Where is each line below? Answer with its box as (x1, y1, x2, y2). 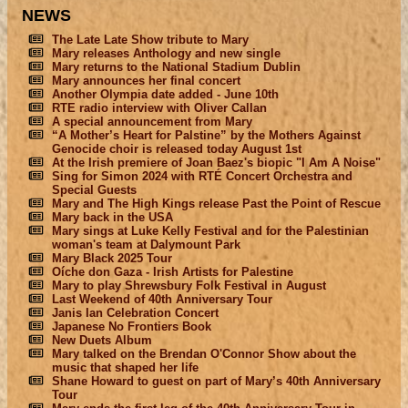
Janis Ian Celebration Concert (51, 305, 219, 320)
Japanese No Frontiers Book (51, 319, 211, 333)
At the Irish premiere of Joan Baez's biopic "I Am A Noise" (51, 155, 381, 169)
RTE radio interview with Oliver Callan (51, 100, 267, 115)
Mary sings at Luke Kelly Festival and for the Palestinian (51, 223, 369, 238)
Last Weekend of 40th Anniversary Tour (51, 291, 272, 306)
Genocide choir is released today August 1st (51, 141, 301, 156)
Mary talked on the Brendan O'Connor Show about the (51, 346, 356, 361)
